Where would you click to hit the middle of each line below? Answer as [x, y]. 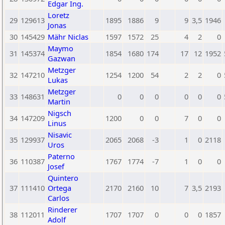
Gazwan [62, 58]
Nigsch [60, 113]
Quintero [63, 178]
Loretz [59, 15]
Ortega [60, 188]
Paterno [61, 156]
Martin [59, 101]
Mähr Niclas [68, 37]
